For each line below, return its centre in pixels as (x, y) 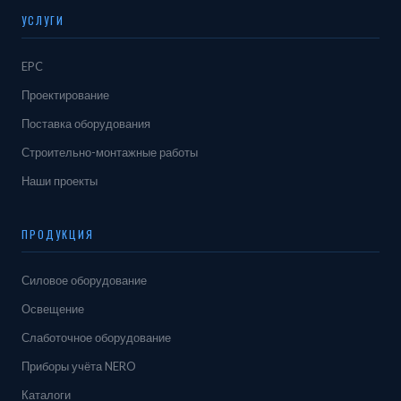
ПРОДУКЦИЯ (58, 234)
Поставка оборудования (86, 124)
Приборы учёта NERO (79, 366)
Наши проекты (60, 181)
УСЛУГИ (43, 20)
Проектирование (65, 95)
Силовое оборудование (84, 280)
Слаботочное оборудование (96, 337)
